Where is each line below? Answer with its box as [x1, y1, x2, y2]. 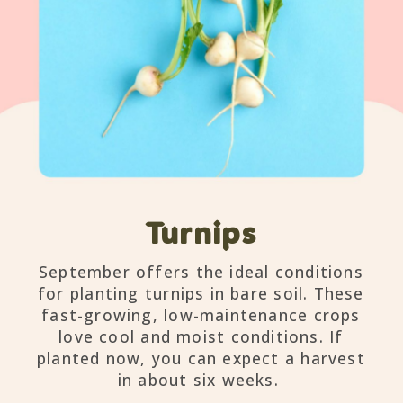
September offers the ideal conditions [38, 260, 363, 282]
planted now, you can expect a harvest [36, 346, 365, 369]
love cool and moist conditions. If [58, 325, 344, 347]
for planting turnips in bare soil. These [38, 282, 364, 304]
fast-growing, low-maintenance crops [41, 303, 361, 326]
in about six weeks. [117, 368, 285, 390]
